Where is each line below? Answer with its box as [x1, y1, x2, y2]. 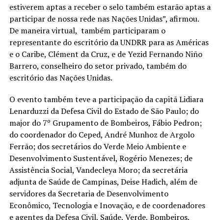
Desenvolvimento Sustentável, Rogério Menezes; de [9, 152, 192, 164]
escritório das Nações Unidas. [9, 72, 112, 83]
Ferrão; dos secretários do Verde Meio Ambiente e [9, 140, 186, 152]
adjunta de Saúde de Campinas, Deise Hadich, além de [9, 176, 197, 187]
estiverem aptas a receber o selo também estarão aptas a [9, 1, 211, 12]
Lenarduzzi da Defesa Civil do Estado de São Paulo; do [9, 105, 199, 116]
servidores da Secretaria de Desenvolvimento [9, 188, 168, 199]
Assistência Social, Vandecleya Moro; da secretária [9, 164, 188, 175]
